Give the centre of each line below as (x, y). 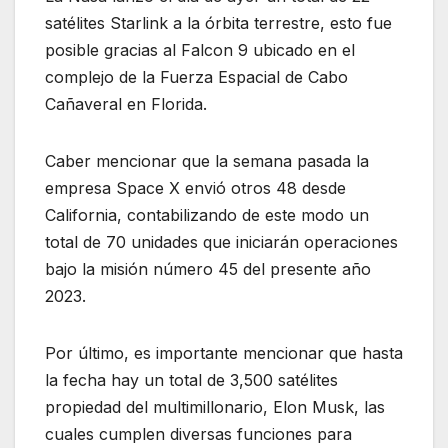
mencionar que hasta (323, 353)
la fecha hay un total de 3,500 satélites (191, 380)
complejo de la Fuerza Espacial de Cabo (196, 77)
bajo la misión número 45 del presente (191, 269)
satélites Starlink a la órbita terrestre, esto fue (218, 23)
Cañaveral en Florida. (126, 104)
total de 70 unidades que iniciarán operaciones (221, 242)
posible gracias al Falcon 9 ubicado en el (200, 50)
